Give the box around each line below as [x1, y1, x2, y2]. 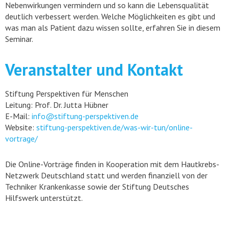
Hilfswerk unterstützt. [5, 193, 83, 203]
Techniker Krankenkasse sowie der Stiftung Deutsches [5, 181, 189, 192]
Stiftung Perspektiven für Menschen [5, 88, 128, 99]
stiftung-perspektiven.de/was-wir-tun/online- [36, 122, 193, 132]
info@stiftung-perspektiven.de [32, 111, 139, 121]
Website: [5, 122, 36, 132]
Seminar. [5, 34, 33, 44]
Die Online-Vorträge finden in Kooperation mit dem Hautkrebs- [5, 159, 219, 169]
